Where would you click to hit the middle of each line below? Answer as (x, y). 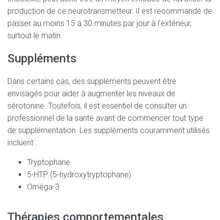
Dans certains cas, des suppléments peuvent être (92, 81)
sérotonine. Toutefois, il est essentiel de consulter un (97, 106)
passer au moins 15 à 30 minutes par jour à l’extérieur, (99, 23)
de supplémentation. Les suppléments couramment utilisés (109, 130)
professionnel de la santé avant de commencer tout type (105, 118)
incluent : (22, 143)
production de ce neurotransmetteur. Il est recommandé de (110, 11)
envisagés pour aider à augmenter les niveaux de (91, 94)
